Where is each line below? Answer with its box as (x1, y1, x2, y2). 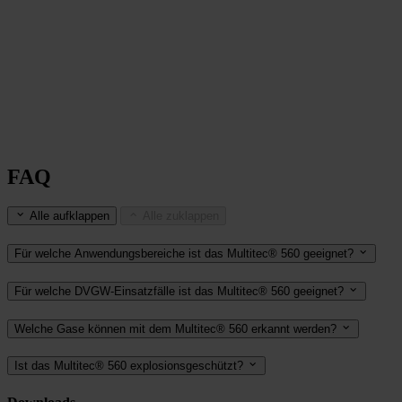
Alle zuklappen (143, 209, 219, 223)
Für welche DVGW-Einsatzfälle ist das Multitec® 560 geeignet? (14, 284, 344, 298)
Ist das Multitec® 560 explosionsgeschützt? (14, 359, 243, 373)
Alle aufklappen (30, 209, 109, 223)
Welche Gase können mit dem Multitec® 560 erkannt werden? (14, 321, 336, 336)
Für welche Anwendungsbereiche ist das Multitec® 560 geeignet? (14, 247, 357, 261)
